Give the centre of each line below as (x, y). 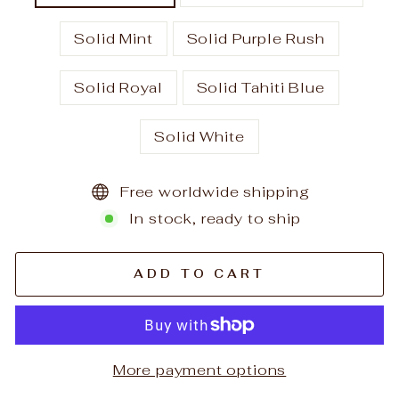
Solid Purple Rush (256, 38)
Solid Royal (118, 87)
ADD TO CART (199, 274)
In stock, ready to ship (215, 218)
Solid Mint (114, 38)
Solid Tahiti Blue (261, 87)
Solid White (199, 136)
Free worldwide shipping (215, 191)
